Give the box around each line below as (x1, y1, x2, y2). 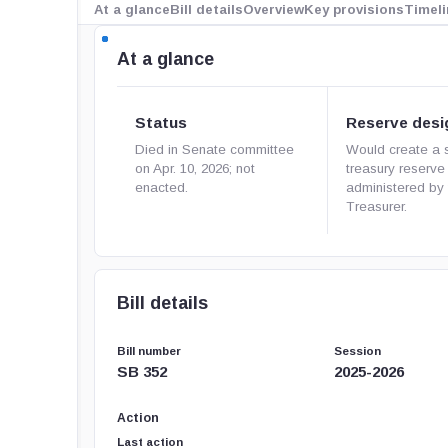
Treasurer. (346, 199, 408, 214)
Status (135, 114, 188, 131)
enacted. (135, 180, 189, 195)
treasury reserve (346, 161, 446, 176)
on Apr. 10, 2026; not (135, 161, 256, 176)
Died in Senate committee (135, 142, 295, 157)
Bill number (117, 345, 182, 357)
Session (334, 345, 382, 357)
